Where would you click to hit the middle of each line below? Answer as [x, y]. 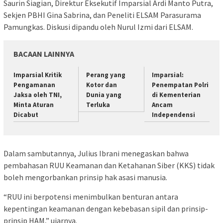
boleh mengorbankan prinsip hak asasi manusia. [85, 177]
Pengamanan [34, 85]
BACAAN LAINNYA [44, 54]
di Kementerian [176, 95]
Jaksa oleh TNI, [38, 95]
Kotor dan [102, 85]
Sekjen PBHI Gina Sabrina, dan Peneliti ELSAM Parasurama [102, 15]
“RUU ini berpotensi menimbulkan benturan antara [91, 196]
